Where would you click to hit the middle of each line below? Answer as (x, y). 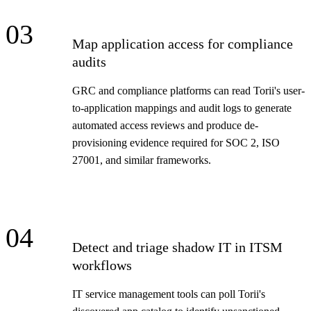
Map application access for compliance (183, 43)
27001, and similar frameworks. (142, 160)
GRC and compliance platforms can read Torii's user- (188, 90)
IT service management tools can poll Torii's (169, 294)
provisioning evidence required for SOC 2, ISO (176, 142)
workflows (102, 265)
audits (89, 61)
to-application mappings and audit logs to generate (182, 108)
